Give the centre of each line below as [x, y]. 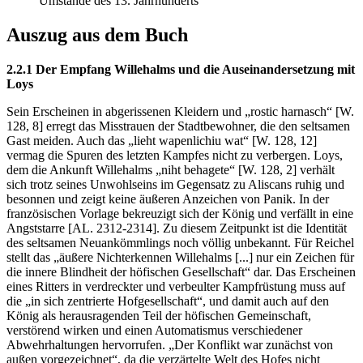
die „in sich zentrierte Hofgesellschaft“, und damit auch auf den [168, 301]
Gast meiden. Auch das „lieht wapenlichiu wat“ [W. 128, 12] [162, 141]
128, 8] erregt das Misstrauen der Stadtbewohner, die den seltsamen [178, 126]
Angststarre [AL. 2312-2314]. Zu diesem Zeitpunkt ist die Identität [177, 228]
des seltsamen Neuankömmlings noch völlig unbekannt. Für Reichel [180, 243]
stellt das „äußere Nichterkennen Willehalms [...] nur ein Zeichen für [180, 258]
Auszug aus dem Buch [97, 35]
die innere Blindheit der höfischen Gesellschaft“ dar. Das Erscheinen [181, 272]
